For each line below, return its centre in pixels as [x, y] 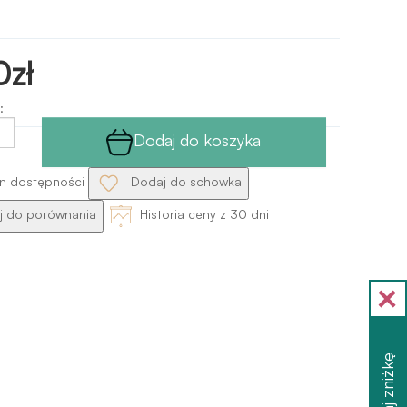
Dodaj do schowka [184, 182]
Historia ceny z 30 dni [202, 214]
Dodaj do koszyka [198, 139]
